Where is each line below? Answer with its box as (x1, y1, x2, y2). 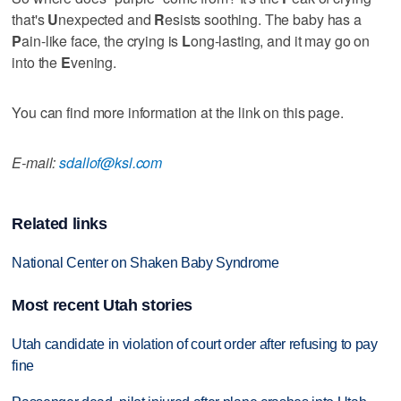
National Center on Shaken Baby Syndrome (12, 254, 279, 270)
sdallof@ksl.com (59, 152, 163, 174)
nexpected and (58, 9, 155, 30)
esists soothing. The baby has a (165, 9, 362, 30)
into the (12, 52, 62, 73)
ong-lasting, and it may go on (191, 30, 370, 52)
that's (12, 9, 48, 30)
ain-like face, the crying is (21, 30, 183, 52)
